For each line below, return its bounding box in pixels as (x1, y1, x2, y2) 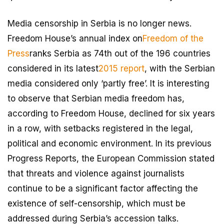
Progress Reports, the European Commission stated (7, 153, 214, 163)
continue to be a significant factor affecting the (7, 183, 198, 193)
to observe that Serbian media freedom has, (7, 93, 184, 103)
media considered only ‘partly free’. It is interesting (7, 78, 209, 88)
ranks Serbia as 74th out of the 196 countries (29, 48, 210, 58)
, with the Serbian (144, 63, 215, 73)
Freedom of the (142, 33, 203, 43)
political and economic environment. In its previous (7, 138, 211, 148)
